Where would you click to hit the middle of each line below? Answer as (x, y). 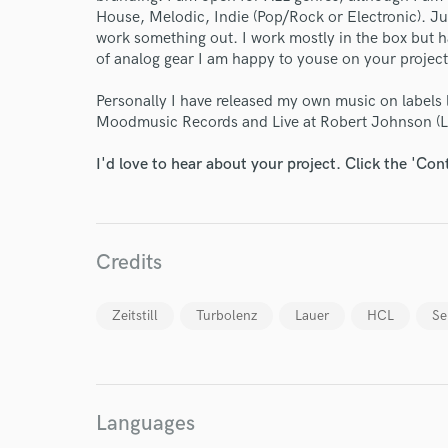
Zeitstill (135, 315)
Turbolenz (226, 315)
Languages (145, 423)
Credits (129, 262)
